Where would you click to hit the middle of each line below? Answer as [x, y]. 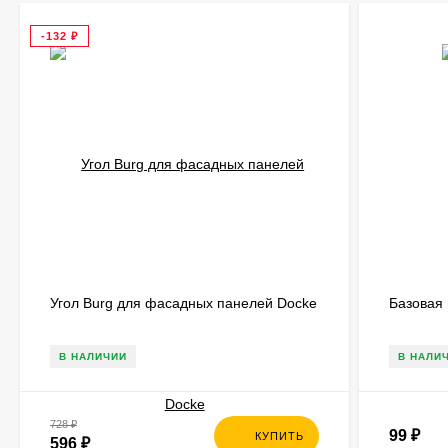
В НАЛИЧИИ [93, 356]
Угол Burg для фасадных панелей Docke [183, 303]
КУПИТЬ [280, 436]
